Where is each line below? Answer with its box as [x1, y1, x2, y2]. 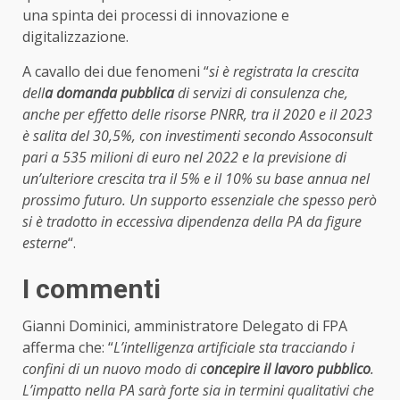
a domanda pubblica [45, 83, 174, 104]
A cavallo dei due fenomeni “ [22, 62, 209, 82]
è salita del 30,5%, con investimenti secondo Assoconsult [22, 126, 372, 146]
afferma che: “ [22, 337, 113, 358]
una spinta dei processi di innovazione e [22, 5, 289, 26]
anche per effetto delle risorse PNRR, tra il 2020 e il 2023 [22, 104, 372, 125]
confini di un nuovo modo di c [22, 359, 206, 379]
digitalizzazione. [22, 27, 129, 47]
